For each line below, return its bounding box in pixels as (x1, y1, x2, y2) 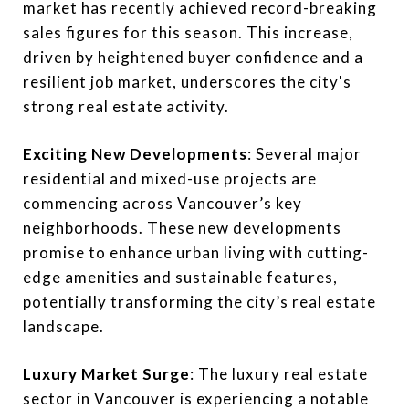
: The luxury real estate (190, 364, 368, 383)
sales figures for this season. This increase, (23, 23, 353, 42)
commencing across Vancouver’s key (23, 194, 302, 213)
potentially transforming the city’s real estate (23, 292, 376, 311)
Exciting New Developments (23, 144, 247, 163)
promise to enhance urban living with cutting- (23, 243, 369, 262)
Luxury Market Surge (23, 364, 190, 383)
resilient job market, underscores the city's (23, 72, 351, 91)
